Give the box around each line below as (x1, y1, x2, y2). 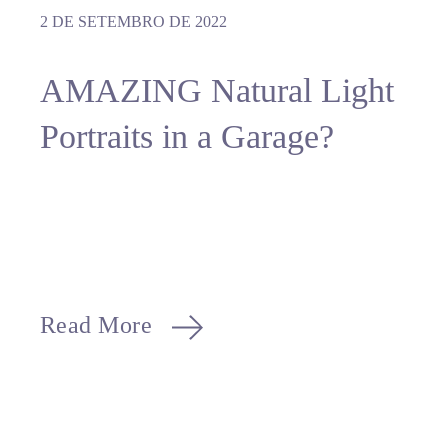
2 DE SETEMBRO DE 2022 (39, 12, 227, 30)
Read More (39, 311, 153, 338)
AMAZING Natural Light (39, 71, 394, 109)
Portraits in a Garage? (39, 117, 334, 155)
